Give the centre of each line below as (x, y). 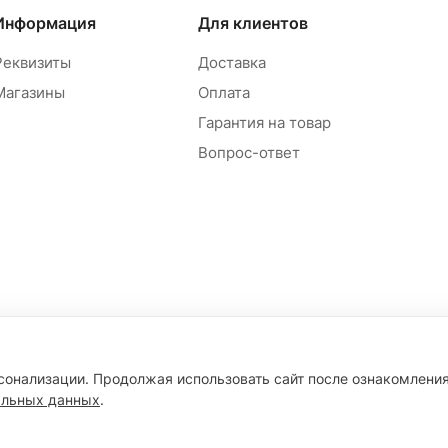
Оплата (223, 92)
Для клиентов (252, 23)
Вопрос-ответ (248, 152)
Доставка (231, 62)
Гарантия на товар (264, 122)
